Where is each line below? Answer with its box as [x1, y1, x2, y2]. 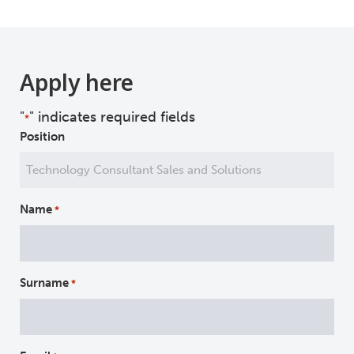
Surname [20, 276, 69, 291]
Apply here [20, 67, 134, 98]
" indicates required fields [29, 108, 195, 126]
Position [20, 130, 65, 145]
